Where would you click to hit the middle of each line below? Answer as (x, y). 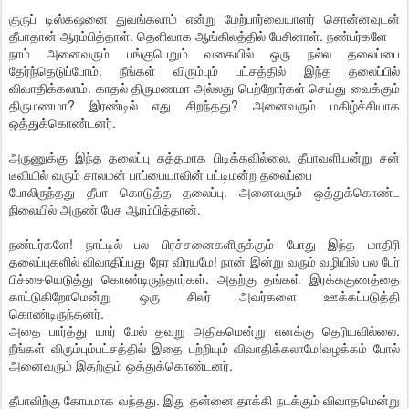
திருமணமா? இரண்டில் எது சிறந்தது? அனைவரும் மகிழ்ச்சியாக (204, 105)
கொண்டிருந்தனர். (57, 313)
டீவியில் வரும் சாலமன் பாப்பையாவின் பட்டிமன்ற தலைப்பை (161, 174)
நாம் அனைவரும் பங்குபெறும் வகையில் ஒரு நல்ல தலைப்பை (204, 53)
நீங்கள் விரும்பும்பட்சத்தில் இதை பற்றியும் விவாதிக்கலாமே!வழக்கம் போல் (204, 348)
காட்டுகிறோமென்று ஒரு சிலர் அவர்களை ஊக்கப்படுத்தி (204, 296)
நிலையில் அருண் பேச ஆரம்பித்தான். (105, 209)
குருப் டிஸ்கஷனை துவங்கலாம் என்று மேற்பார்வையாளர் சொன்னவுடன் (204, 18)
